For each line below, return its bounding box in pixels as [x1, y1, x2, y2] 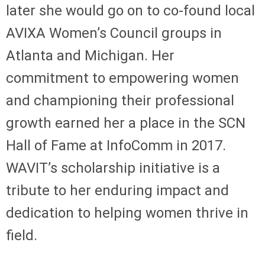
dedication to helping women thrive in [6, 204, 248, 221]
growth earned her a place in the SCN [6, 114, 245, 131]
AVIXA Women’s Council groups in [6, 24, 222, 41]
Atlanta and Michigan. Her [6, 47, 174, 64]
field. [6, 227, 37, 244]
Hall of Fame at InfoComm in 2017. [6, 137, 226, 154]
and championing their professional [6, 92, 234, 109]
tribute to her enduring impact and [6, 182, 229, 199]
